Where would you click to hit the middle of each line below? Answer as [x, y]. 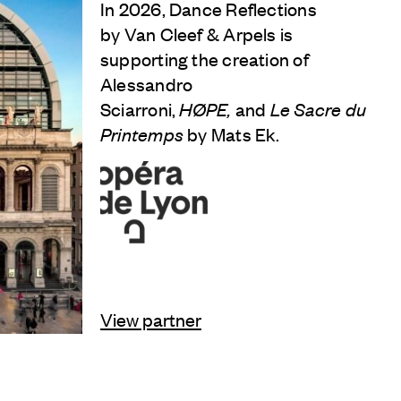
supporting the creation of [205, 58]
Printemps [144, 133]
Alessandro [147, 83]
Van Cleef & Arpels [200, 33]
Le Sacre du [318, 108]
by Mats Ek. [234, 133]
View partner [151, 320]
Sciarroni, [140, 108]
